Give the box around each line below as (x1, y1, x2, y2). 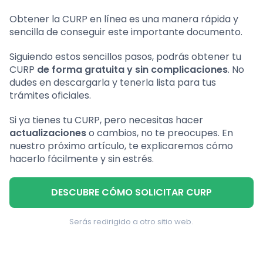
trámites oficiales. (9, 89, 91, 103)
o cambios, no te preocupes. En (86, 126, 233, 140)
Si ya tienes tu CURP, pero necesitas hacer (9, 113, 203, 127)
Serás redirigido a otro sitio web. (69, 216, 194, 228)
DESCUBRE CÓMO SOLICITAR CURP (50, 186, 212, 200)
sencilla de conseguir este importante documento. (9, 25, 242, 39)
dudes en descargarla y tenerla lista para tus (9, 76, 216, 90)
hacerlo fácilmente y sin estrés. (9, 152, 154, 166)
